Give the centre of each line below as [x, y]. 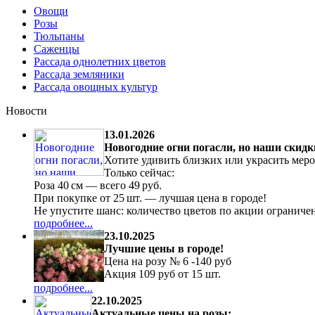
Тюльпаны [59, 36]
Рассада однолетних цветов [100, 62]
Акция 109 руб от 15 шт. [162, 274]
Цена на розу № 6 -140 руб [168, 261]
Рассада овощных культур [96, 87]
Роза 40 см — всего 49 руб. [98, 185]
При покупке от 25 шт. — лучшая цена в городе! [150, 198]
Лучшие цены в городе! [164, 249]
